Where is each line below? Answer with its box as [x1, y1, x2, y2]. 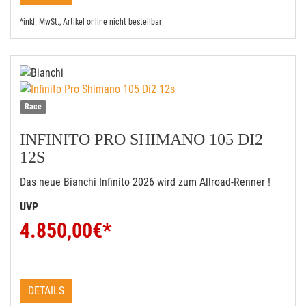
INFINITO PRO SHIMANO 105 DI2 [20, 130, 263, 148]
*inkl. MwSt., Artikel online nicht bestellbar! [20, 17, 164, 27]
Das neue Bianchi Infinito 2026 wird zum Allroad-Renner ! [20, 176, 270, 189]
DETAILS [28, 284, 64, 297]
